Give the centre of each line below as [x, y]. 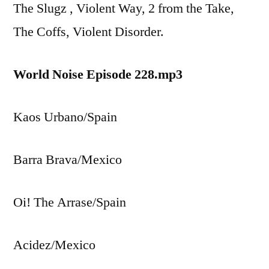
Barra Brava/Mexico [68, 160]
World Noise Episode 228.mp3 [98, 75]
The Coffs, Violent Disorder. [89, 32]
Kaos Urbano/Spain [65, 117]
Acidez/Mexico [54, 245]
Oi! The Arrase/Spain [70, 203]
